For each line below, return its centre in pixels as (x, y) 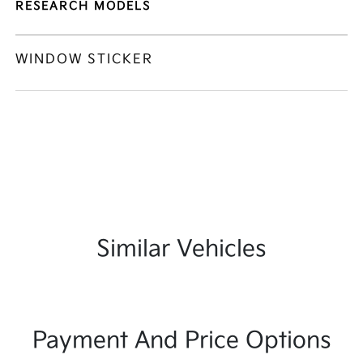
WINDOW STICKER (85, 60)
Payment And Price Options (181, 341)
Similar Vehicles (181, 249)
